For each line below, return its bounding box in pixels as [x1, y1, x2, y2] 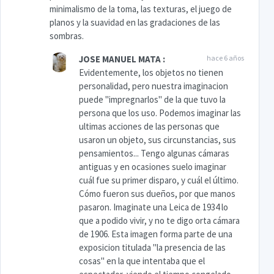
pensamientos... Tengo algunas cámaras [79, 147, 229, 160]
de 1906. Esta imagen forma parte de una [79, 228, 232, 240]
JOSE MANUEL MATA [79, 53, 161, 65]
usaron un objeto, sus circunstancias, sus [79, 134, 236, 146]
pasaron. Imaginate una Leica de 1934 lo [79, 201, 228, 213]
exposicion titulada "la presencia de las [79, 242, 226, 254]
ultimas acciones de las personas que [79, 120, 220, 133]
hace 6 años [207, 53, 244, 63]
